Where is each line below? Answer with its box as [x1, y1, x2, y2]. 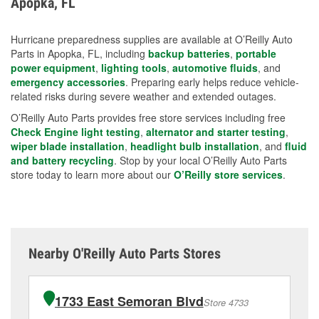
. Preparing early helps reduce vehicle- [125, 74, 299, 89]
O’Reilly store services [174, 167, 283, 182]
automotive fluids [172, 60, 258, 75]
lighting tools [101, 60, 167, 75]
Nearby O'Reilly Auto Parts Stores [28, 244, 221, 262]
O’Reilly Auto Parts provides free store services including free [11, 110, 286, 125]
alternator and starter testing [146, 124, 286, 139]
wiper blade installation [11, 138, 125, 153]
